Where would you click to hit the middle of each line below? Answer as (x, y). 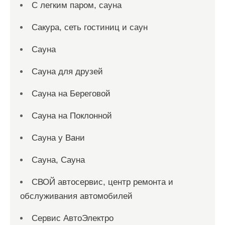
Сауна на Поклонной (72, 116)
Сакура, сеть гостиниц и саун (90, 27)
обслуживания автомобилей (76, 196)
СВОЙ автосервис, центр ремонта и (102, 182)
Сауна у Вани (58, 138)
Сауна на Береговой (71, 94)
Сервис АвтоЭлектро (73, 218)
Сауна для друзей (67, 72)
